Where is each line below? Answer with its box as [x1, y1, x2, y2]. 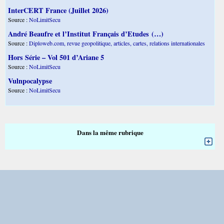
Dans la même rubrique [76, 127, 143, 137]
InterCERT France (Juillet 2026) [8, 4, 108, 15]
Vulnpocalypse [8, 75, 52, 86]
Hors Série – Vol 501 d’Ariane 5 [8, 51, 104, 62]
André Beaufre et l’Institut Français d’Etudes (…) [8, 28, 163, 39]
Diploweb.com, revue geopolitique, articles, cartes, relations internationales [29, 38, 205, 47]
